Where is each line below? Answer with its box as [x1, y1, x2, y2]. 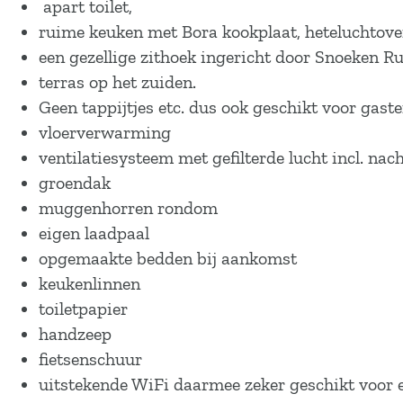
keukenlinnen [39, 273, 140, 294]
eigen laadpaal [39, 222, 149, 244]
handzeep [39, 323, 112, 345]
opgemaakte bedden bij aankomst [39, 247, 297, 269]
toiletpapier [39, 298, 128, 319]
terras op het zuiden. [39, 71, 196, 93]
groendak [39, 172, 111, 193]
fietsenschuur [39, 348, 142, 370]
